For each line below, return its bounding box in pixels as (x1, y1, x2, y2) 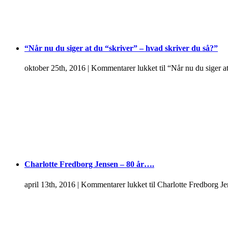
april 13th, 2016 (24, 180, 75, 189)
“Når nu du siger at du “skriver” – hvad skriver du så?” (24, 43, 218, 52)
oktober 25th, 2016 (24, 64, 85, 73)
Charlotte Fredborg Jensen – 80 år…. (24, 160, 154, 169)
